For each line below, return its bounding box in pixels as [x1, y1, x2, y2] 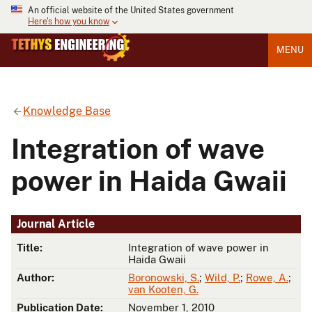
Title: [17, 242, 42, 254]
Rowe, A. [246, 272, 288, 284]
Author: [17, 272, 54, 284]
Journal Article [17, 217, 95, 231]
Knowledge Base [22, 104, 111, 118]
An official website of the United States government [28, 6, 234, 15]
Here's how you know [28, 17, 109, 27]
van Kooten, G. [128, 283, 198, 296]
